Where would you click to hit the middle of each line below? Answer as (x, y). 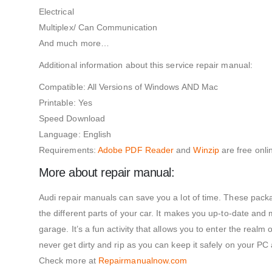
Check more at (69, 260)
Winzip (206, 150)
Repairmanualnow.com (143, 260)
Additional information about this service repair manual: (146, 65)
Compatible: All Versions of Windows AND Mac (129, 87)
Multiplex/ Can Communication (98, 27)
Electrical (56, 11)
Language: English (75, 134)
